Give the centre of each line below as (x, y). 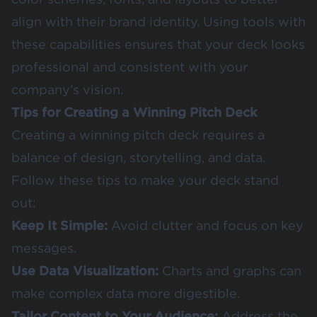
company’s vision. (67, 90)
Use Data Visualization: (85, 271)
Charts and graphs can (230, 271)
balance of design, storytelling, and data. (138, 158)
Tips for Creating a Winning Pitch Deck (134, 113)
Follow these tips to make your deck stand (145, 180)
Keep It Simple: (59, 226)
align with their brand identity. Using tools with (158, 22)
